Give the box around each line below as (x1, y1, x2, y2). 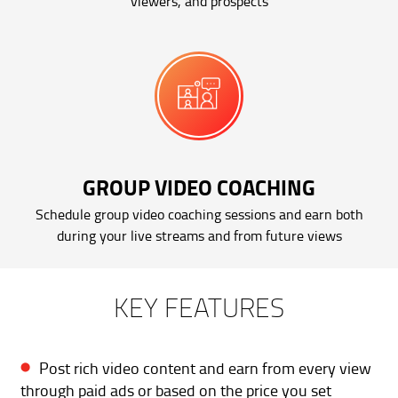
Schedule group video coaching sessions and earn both (35, 203, 363, 224)
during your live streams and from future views (56, 225, 342, 245)
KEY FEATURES (114, 288, 284, 325)
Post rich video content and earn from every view (39, 355, 371, 379)
